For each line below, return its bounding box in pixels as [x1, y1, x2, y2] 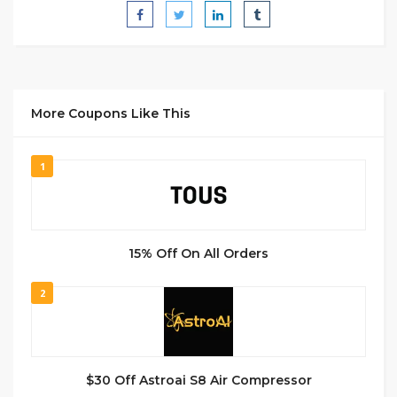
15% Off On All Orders [128, 245, 269, 261]
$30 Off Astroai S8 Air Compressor [85, 371, 312, 388]
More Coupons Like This [31, 105, 191, 121]
